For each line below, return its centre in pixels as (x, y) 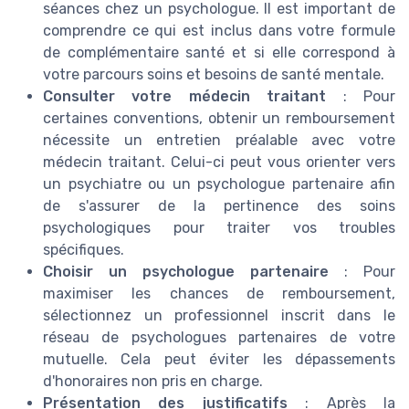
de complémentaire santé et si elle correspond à (219, 53)
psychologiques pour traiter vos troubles (219, 228)
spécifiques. (84, 250)
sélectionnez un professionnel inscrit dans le (219, 316)
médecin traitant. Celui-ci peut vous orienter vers (219, 163)
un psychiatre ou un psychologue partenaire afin (219, 184)
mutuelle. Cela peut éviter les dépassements (219, 360)
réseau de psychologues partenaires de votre (219, 338)
